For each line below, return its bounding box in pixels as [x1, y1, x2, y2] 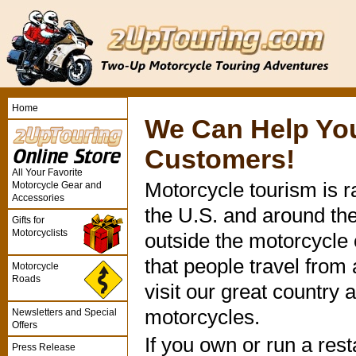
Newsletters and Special [12, 307, 117, 318]
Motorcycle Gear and [12, 180, 102, 191]
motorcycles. [145, 305, 260, 328]
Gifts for [12, 215, 44, 226]
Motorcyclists [12, 227, 68, 238]
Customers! [145, 144, 295, 174]
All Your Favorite [12, 167, 83, 178]
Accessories [12, 192, 64, 203]
